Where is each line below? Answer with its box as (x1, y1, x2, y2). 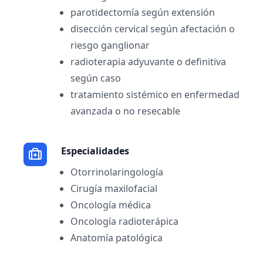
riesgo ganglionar (70, 39, 150, 52)
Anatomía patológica (70, 231, 163, 244)
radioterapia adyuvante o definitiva (70, 55, 226, 68)
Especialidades (61, 144, 129, 157)
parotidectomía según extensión (70, 6, 215, 19)
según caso (70, 72, 121, 85)
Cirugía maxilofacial (70, 182, 157, 195)
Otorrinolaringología (70, 166, 163, 178)
